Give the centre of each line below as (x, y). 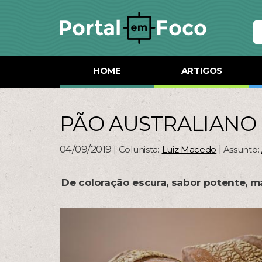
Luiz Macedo (189, 149)
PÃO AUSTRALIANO (158, 124)
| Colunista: (138, 149)
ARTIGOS (201, 70)
